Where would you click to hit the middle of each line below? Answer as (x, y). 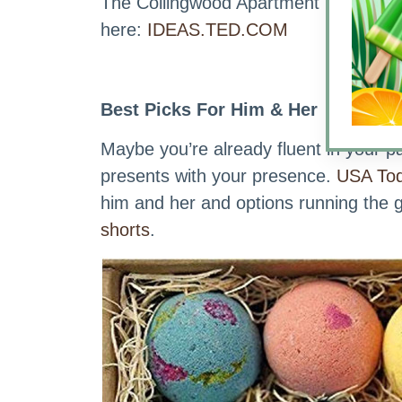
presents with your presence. (218, 176)
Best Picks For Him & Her (209, 110)
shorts (125, 230)
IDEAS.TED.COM (218, 30)
